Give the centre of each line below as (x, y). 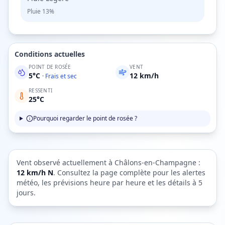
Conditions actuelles (50, 54)
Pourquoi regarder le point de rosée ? (85, 118)
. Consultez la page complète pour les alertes (129, 173)
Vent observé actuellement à (66, 162)
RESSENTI (40, 90)
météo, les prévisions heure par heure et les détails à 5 (109, 183)
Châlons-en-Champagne (155, 162)
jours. (26, 193)
